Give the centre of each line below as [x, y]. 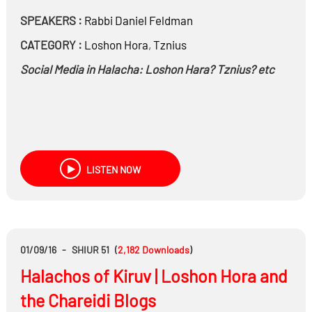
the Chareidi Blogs [88, 300]
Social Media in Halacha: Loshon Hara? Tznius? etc [147, 69]
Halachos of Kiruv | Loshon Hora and [154, 276]
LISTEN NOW [112, 170]
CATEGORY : [51, 45]
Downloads [165, 250]
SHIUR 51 [90, 250]
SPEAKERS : [51, 20]
